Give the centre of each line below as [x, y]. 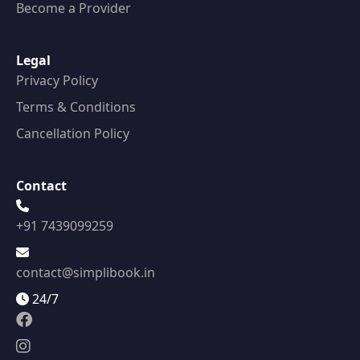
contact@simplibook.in [86, 273]
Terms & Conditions [76, 107]
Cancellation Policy [73, 134]
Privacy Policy [57, 81]
